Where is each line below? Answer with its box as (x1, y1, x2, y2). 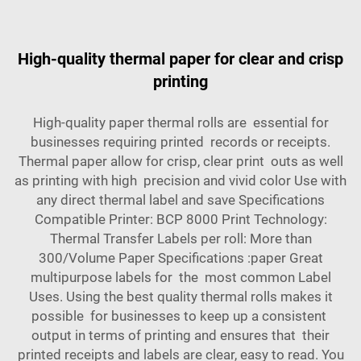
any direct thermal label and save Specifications (36, 192, 325, 209)
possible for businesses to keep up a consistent (31, 308, 330, 325)
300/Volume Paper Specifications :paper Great (38, 250, 323, 267)
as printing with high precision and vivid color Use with (15, 172, 346, 189)
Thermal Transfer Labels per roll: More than (49, 230, 312, 247)
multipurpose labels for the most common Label (30, 269, 331, 286)
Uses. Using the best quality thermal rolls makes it (28, 288, 333, 305)
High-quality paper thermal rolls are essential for (32, 114, 329, 131)
